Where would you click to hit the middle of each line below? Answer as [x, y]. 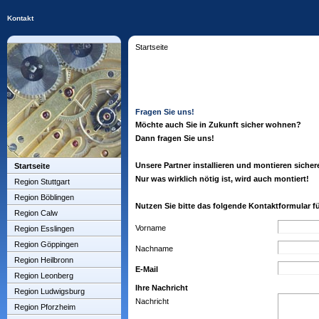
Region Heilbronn [44, 260]
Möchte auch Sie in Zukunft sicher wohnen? [218, 125]
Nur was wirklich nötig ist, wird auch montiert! [222, 179]
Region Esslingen [44, 229]
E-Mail [147, 269]
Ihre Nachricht [162, 288]
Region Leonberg [44, 276]
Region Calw [36, 213]
